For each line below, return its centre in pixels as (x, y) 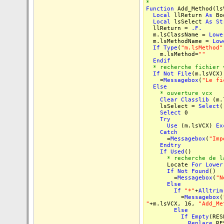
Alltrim (211, 191)
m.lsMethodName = (179, 41)
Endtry (170, 145)
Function (160, 9)
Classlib (195, 100)
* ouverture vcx (179, 93)
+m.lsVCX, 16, (174, 204)
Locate (169, 165)
